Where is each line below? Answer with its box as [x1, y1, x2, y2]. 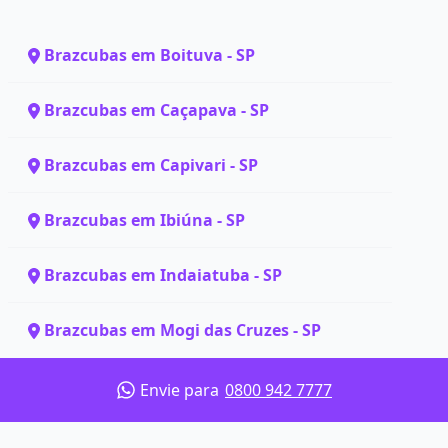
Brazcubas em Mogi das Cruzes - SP [44, 319, 321, 341]
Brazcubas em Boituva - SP [44, 44, 255, 66]
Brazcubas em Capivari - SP [44, 154, 258, 176]
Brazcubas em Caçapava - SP [44, 99, 269, 121]
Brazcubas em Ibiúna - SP [44, 209, 245, 231]
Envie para [140, 378, 223, 401]
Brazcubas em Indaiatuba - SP [44, 264, 282, 286]
